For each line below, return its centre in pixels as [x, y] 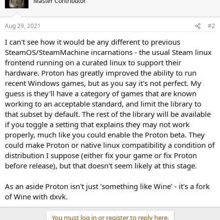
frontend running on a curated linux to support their [93, 62]
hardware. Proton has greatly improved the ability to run [101, 73]
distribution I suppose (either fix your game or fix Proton [101, 155]
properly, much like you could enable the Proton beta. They [105, 135]
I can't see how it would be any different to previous [93, 42]
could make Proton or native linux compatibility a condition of [110, 145]
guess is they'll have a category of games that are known [101, 93]
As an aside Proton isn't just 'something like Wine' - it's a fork [107, 186]
